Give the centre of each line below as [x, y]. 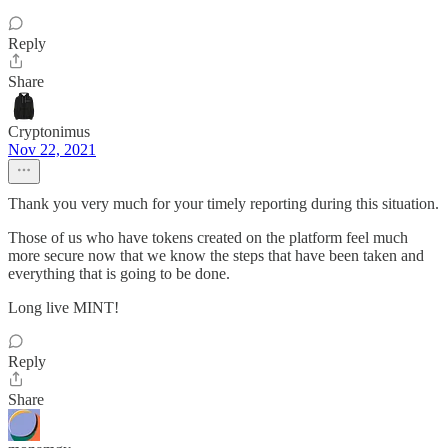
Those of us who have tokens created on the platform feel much [208, 237]
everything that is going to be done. [119, 273]
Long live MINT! [63, 307]
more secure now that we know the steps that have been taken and [216, 255]
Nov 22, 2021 [52, 149]
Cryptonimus [49, 131]
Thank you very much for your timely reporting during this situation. [223, 203]
